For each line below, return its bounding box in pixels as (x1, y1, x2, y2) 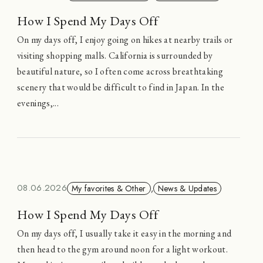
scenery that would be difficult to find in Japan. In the (17, 81, 224, 94)
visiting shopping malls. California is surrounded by (17, 49, 213, 62)
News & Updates (157, 182, 217, 194)
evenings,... (17, 97, 59, 110)
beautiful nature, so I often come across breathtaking (17, 65, 223, 78)
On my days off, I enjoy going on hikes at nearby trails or (17, 33, 233, 46)
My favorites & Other (72, 182, 146, 194)
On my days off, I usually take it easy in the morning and (17, 227, 232, 240)
